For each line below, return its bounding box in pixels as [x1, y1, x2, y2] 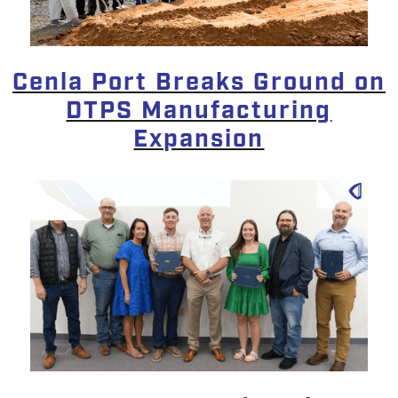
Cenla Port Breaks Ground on [12, 67, 386, 99]
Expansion [133, 123, 265, 156]
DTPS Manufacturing [66, 95, 332, 128]
